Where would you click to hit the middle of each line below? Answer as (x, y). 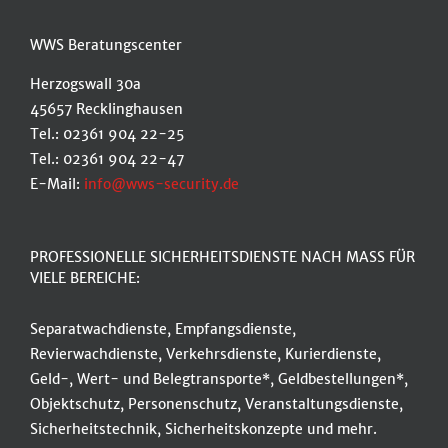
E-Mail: (57, 184)
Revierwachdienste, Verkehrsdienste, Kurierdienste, (205, 354)
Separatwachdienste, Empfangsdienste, (163, 329)
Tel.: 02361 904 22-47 (107, 159)
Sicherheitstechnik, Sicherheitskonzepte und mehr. (203, 429)
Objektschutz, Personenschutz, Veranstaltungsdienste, (216, 404)
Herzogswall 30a (85, 84)
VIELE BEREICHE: (85, 278)
